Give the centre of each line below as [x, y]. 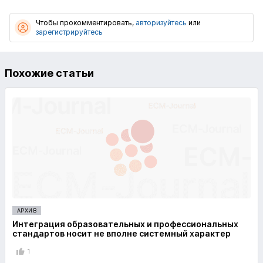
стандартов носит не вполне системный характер [122, 233]
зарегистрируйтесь [69, 32]
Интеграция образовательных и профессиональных [125, 224]
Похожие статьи [49, 73]
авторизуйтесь [161, 23]
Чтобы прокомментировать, [86, 23]
